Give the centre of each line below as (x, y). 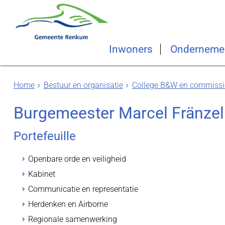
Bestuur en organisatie (83, 85)
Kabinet (42, 174)
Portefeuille (44, 136)
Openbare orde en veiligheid (78, 159)
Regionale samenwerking (73, 219)
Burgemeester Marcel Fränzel (119, 113)
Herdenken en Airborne (69, 204)
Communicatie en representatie (84, 189)
